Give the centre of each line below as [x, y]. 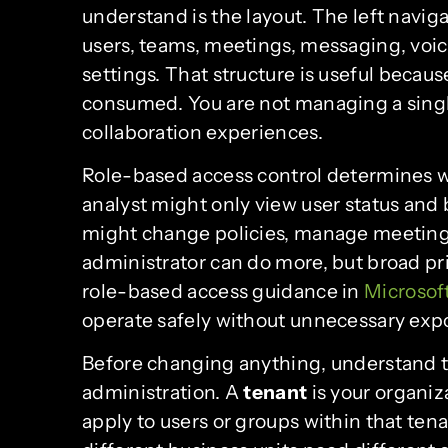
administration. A [163, 392]
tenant [275, 392]
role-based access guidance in [223, 291]
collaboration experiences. [202, 131]
